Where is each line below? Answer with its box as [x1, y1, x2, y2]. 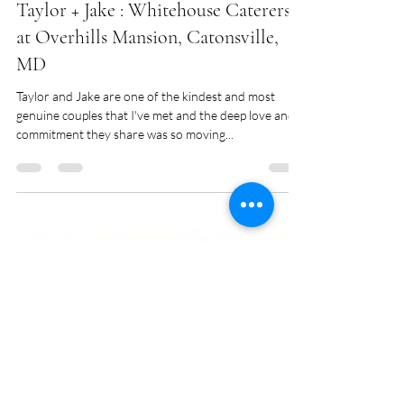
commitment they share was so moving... [16, 191, 234, 207]
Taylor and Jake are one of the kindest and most [16, 153, 275, 169]
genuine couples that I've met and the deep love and [16, 172, 295, 188]
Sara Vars [54, 16, 97, 30]
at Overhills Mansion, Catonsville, [16, 90, 279, 114]
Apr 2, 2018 [54, 32, 108, 45]
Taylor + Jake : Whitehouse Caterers [16, 63, 290, 87]
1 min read [124, 32, 173, 45]
